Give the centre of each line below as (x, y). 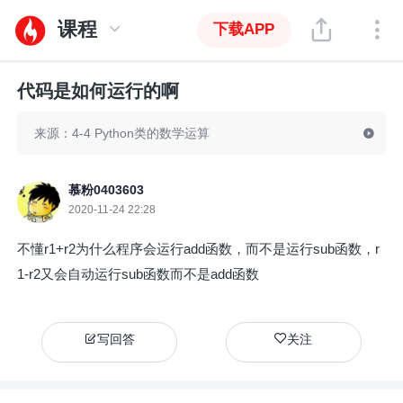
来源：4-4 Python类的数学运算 (122, 134)
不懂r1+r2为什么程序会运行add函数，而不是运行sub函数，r (199, 248)
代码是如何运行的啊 (99, 90)
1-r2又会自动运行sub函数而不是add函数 (139, 273)
